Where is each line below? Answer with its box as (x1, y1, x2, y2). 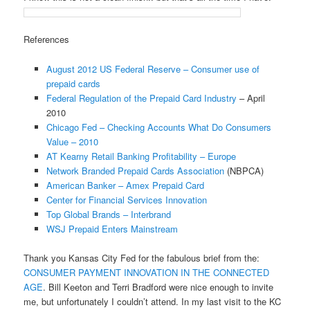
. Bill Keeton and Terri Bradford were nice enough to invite (43, 280, 274, 293)
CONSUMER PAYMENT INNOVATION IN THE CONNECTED (24, 265, 270, 279)
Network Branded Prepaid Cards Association (46, 163, 224, 177)
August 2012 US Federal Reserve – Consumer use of (46, 62, 259, 75)
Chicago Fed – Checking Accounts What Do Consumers (46, 120, 271, 134)
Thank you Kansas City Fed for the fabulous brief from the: (24, 250, 260, 264)
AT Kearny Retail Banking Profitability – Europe (46, 149, 236, 163)
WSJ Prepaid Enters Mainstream (46, 221, 178, 235)
